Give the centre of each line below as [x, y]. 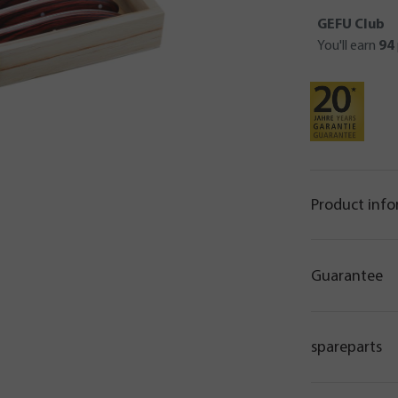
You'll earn [348, 46]
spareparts [346, 348]
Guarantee [347, 276]
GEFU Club [351, 25]
